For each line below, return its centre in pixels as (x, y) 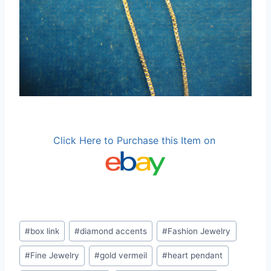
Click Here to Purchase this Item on (135, 140)
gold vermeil (124, 256)
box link (45, 231)
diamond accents (114, 231)
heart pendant (195, 256)
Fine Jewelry (55, 256)
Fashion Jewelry (199, 231)
